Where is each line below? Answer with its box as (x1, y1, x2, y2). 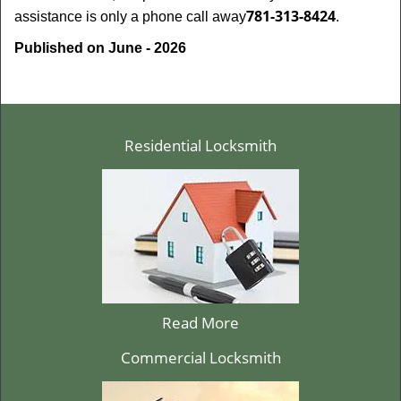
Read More (162, 312, 239, 333)
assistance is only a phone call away (14, 9, 246, 24)
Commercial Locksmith (120, 347, 281, 368)
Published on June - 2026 (14, 40, 186, 55)
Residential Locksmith (124, 135, 277, 156)
